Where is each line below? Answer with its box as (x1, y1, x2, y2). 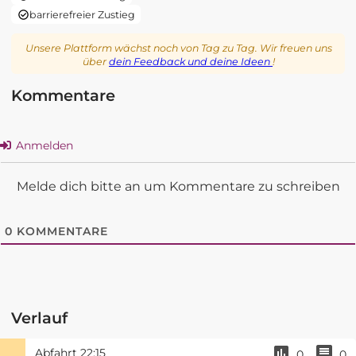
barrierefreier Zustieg (29, 8, 135, 21)
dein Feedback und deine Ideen (109, 56, 273, 68)
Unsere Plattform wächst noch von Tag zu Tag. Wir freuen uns (25, 42, 332, 55)
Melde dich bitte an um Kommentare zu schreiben (16, 178, 340, 194)
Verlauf (11, 308, 68, 327)
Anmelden (13, 137, 73, 153)
